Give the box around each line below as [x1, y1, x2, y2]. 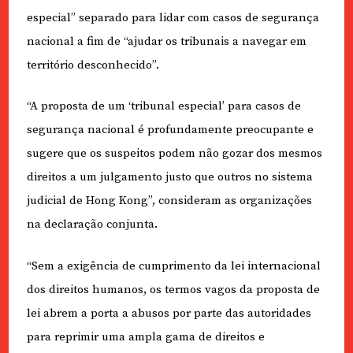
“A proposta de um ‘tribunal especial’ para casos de [26, 98, 301, 114]
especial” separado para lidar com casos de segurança [26, 9, 319, 25]
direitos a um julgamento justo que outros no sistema [26, 169, 313, 185]
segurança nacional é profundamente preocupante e [26, 122, 314, 138]
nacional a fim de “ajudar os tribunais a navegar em [26, 33, 307, 49]
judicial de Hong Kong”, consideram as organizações [26, 193, 312, 209]
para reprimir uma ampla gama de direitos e [26, 329, 265, 344]
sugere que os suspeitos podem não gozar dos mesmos [26, 146, 322, 162]
